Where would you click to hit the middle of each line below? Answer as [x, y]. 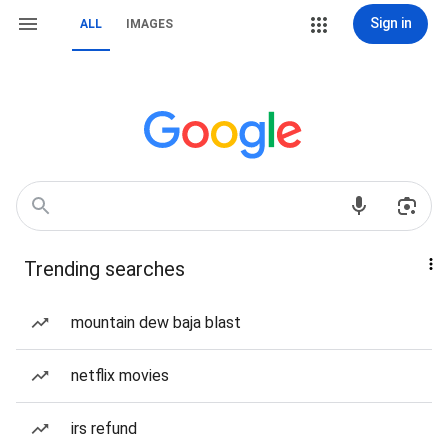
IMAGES [149, 24]
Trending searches [104, 269]
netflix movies [120, 375]
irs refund [104, 428]
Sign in [390, 23]
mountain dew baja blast [156, 322]
